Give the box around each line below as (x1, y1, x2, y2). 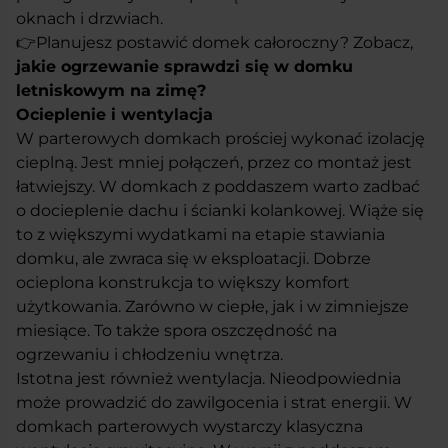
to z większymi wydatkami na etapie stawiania (16, 224, 385, 244)
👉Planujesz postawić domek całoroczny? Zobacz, (16, 32, 413, 52)
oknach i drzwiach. (16, 8, 163, 28)
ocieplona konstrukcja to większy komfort (16, 272, 350, 292)
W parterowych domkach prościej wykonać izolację (16, 128, 425, 148)
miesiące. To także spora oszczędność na (16, 320, 337, 340)
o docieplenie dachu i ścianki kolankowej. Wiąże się (16, 200, 424, 220)
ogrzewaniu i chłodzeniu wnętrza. (16, 344, 283, 364)
